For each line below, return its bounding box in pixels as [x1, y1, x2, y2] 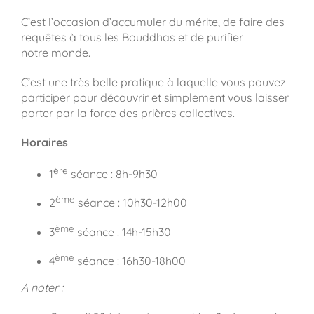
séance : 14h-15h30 [74, 224, 171, 239]
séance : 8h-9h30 [67, 167, 158, 182]
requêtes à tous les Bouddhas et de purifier [20, 29, 243, 44]
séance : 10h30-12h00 [74, 196, 187, 210]
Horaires [20, 135, 68, 149]
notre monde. [20, 45, 90, 60]
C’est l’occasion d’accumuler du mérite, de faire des [20, 14, 285, 29]
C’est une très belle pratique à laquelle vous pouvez [20, 74, 286, 89]
